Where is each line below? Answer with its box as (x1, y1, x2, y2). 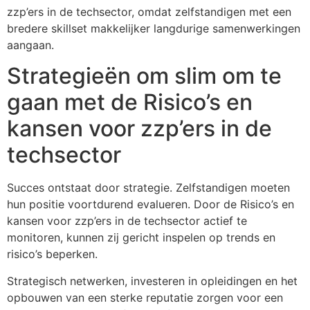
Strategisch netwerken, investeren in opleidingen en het (7, 273, 298, 288)
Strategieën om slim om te (7, 62, 282, 90)
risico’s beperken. (7, 247, 98, 262)
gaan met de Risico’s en (7, 89, 253, 116)
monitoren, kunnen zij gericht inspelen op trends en (7, 230, 275, 245)
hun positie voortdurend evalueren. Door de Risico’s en (7, 197, 294, 212)
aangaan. (7, 38, 54, 53)
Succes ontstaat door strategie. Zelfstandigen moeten (7, 181, 290, 195)
